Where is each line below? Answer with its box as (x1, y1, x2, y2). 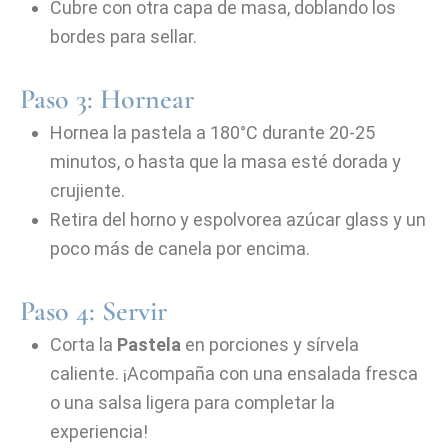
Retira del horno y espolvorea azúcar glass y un (50, 209, 426, 230)
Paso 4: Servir (20, 294, 167, 328)
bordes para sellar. (50, 26, 197, 47)
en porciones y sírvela (181, 334, 359, 355)
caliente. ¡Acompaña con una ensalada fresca (50, 363, 418, 384)
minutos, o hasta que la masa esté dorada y (50, 151, 401, 172)
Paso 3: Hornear (20, 82, 194, 116)
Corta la (50, 334, 117, 355)
